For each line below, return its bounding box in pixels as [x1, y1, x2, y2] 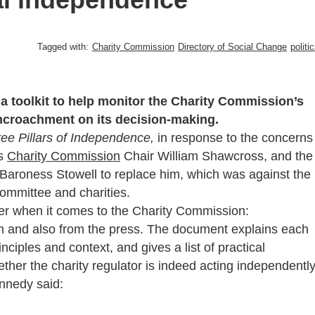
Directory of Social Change [178, 41, 287, 52]
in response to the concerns [157, 130, 313, 145]
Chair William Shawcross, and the [120, 148, 313, 163]
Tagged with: [37, 41, 89, 52]
